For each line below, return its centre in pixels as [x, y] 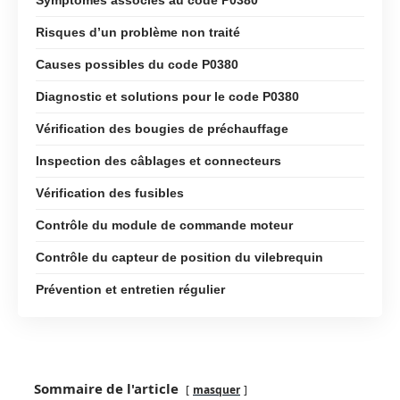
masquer [217, 390]
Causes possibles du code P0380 [137, 64]
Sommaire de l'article [106, 389]
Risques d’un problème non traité [138, 32]
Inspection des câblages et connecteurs [158, 160]
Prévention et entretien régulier [130, 289]
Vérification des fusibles [110, 192]
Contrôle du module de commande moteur [164, 225]
